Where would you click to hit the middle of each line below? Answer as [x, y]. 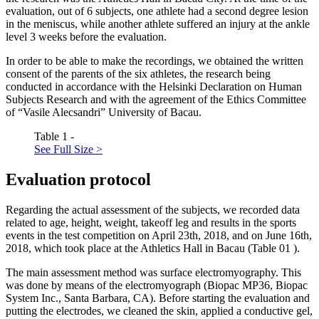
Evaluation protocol [78, 179]
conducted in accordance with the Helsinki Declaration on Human [154, 87]
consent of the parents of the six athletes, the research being [138, 74]
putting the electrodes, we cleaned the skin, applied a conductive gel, [159, 310]
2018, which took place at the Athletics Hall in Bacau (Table [142, 248]
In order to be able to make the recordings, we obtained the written [155, 61]
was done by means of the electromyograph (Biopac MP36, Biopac [157, 285]
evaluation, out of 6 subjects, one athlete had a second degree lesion [157, 11]
